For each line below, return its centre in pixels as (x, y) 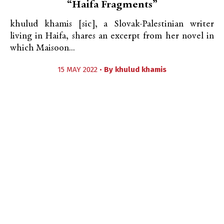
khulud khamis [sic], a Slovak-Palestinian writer (112, 24)
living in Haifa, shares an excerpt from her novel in (112, 36)
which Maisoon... (42, 48)
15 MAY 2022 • (81, 69)
